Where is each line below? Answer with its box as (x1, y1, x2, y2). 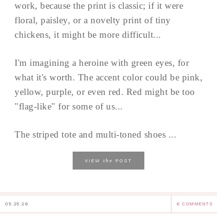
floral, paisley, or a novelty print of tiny (15, 15, 171, 25)
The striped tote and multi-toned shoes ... (15, 129, 176, 139)
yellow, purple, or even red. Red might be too (15, 86, 195, 97)
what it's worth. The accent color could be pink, (15, 72, 202, 82)
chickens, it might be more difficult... (15, 29, 161, 40)
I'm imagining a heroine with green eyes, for (15, 57, 189, 68)
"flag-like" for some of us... (15, 101, 123, 111)
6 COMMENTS (176, 201, 212, 206)
